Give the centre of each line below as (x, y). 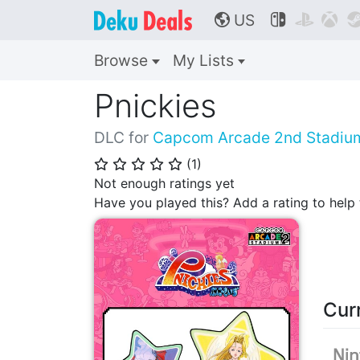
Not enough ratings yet (164, 183)
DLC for (123, 137)
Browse (123, 60)
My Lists (205, 60)
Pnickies (155, 106)
